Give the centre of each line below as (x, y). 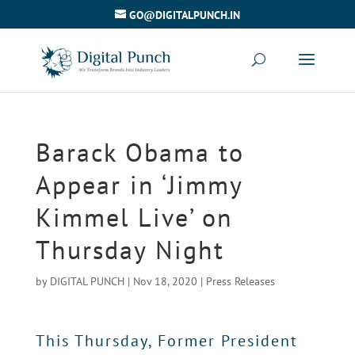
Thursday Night (130, 250)
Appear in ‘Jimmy (139, 185)
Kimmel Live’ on (134, 217)
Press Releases (240, 281)
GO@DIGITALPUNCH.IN (184, 15)
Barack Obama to (139, 152)
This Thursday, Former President (166, 341)
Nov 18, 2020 (165, 281)
